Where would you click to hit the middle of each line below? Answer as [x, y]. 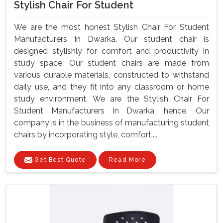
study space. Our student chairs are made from [111, 63]
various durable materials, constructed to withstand [111, 75]
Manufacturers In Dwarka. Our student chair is [111, 39]
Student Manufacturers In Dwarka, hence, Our [111, 111]
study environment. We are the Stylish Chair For [111, 99]
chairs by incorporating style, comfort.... [86, 135]
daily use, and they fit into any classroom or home [111, 87]
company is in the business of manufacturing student [111, 123]
